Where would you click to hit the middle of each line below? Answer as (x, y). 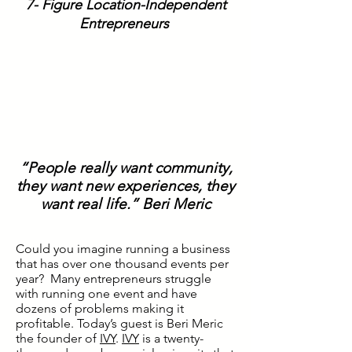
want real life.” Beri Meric (126, 204)
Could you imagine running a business (123, 249)
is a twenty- (171, 338)
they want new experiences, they (126, 186)
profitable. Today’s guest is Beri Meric (119, 323)
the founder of (58, 338)
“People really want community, (126, 168)
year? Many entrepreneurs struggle (114, 279)
